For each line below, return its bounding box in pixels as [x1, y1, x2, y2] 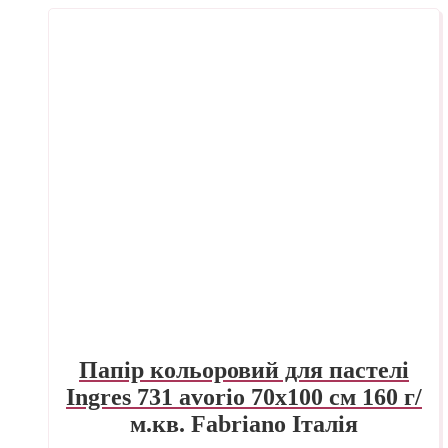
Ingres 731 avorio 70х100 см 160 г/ [66, 383, 422, 410]
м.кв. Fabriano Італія [130, 410, 358, 437]
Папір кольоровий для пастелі [79, 356, 409, 383]
